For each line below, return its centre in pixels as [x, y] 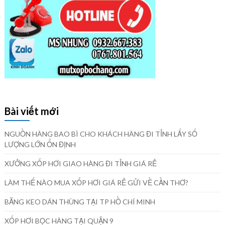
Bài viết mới [31, 111]
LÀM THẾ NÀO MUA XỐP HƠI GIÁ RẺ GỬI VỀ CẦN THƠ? [96, 182]
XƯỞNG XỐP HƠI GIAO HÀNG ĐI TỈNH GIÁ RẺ [80, 163]
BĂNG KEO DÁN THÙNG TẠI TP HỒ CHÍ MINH [80, 201]
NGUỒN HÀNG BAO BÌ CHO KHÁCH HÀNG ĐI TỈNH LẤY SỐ [101, 134]
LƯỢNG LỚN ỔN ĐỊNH [40, 144]
